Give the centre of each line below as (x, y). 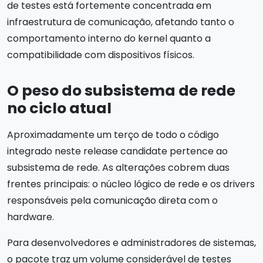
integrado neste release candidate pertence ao (117, 151)
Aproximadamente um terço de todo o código (113, 134)
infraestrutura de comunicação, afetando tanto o (121, 22)
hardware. (31, 217)
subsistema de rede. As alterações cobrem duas (118, 167)
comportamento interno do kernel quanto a (109, 38)
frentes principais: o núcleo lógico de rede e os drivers (131, 184)
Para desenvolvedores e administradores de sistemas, (131, 242)
